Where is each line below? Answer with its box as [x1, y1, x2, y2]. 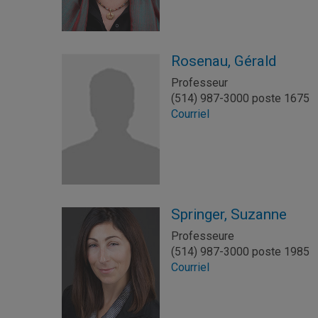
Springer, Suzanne [171, 206, 287, 224]
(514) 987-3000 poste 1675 [171, 91, 310, 105]
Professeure [171, 229, 235, 243]
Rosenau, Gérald [171, 52, 277, 70]
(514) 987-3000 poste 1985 [171, 245, 310, 259]
